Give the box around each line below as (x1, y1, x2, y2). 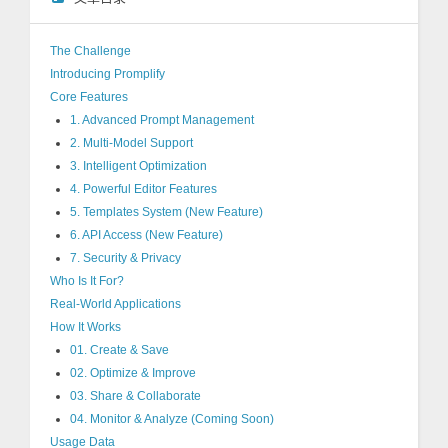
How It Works (50, 320, 121, 334)
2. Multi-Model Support (70, 136, 193, 150)
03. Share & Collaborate (70, 389, 201, 403)
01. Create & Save (70, 343, 169, 357)
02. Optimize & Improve (70, 366, 196, 380)
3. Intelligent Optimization (70, 159, 207, 173)
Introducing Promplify (50, 67, 165, 81)
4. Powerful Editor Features (70, 182, 217, 196)
